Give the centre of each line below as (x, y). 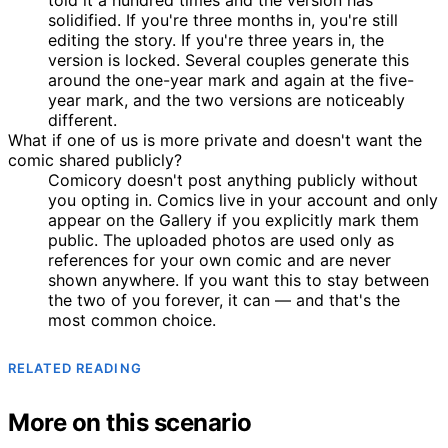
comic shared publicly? (95, 159)
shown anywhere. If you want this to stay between (238, 279)
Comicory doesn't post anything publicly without (233, 179)
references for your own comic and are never (219, 259)
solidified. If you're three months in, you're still (223, 19)
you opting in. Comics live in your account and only (243, 199)
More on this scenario (130, 422)
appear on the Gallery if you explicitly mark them (233, 219)
